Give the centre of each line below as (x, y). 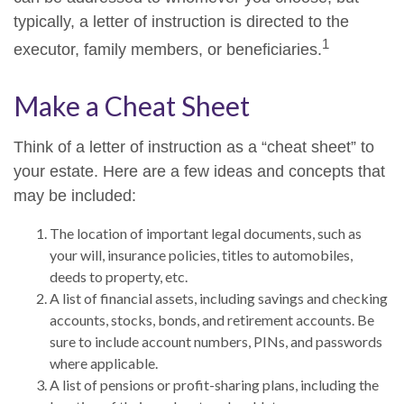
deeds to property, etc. (119, 276)
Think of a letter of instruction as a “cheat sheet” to (194, 147)
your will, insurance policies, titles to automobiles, (201, 255)
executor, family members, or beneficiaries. (168, 50)
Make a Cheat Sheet (132, 106)
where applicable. (104, 363)
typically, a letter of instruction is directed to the (181, 22)
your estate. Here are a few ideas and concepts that (199, 171)
